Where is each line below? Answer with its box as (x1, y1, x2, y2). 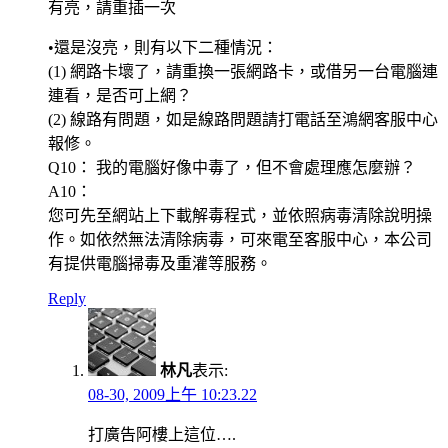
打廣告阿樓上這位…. (88, 426, 236, 444)
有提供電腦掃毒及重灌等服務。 (48, 255, 272, 273)
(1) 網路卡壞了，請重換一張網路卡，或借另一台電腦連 (48, 63, 438, 81)
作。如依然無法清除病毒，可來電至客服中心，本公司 (48, 231, 432, 249)
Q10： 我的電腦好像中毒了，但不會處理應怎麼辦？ (48, 159, 416, 177)
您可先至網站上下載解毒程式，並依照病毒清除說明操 (48, 207, 432, 225)
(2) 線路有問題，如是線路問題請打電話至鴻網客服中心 (48, 111, 438, 129)
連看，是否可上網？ (48, 87, 192, 105)
